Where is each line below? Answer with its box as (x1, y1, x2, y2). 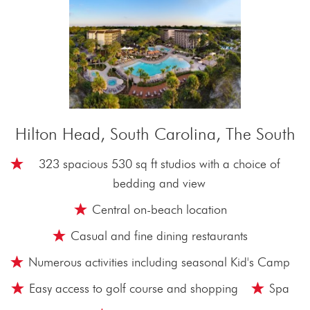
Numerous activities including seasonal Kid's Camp (28, 255, 290, 269)
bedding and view (113, 176, 206, 190)
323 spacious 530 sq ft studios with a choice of (38, 156, 280, 171)
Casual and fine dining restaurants (71, 228, 248, 243)
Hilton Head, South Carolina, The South (15, 124, 295, 144)
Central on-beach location (91, 202, 227, 217)
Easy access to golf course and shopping (29, 281, 238, 295)
